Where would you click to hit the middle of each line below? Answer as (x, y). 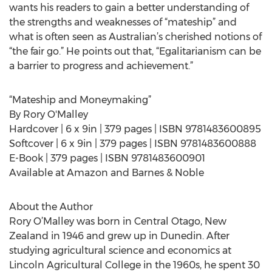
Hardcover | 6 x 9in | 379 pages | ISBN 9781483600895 (135, 129)
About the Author (51, 207)
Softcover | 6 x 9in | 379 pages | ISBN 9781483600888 (133, 144)
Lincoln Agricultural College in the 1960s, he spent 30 (134, 265)
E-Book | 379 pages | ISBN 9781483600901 (107, 158)
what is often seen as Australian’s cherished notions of (135, 37)
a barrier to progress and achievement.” (101, 66)
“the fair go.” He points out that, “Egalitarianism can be (135, 51)
